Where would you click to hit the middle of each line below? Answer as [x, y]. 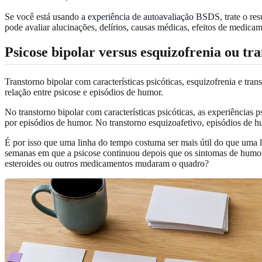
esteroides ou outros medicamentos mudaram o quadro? [107, 163]
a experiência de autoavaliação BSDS [151, 16]
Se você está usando [43, 16]
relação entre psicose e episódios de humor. [84, 92]
